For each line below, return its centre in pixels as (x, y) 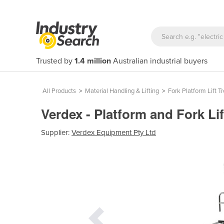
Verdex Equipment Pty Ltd (114, 132)
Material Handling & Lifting (122, 91)
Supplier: (56, 132)
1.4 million (93, 61)
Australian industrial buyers (159, 61)
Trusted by (55, 61)
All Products (59, 91)
